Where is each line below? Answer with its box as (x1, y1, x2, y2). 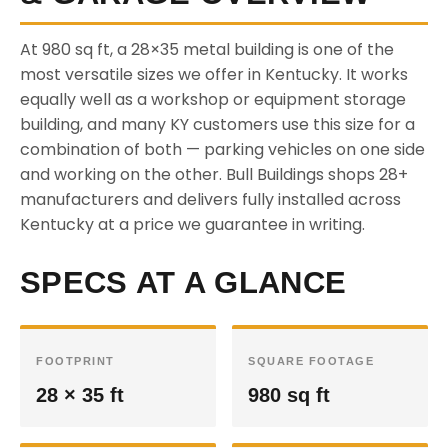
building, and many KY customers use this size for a (20, 113, 415, 136)
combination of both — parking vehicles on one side (20, 138, 425, 161)
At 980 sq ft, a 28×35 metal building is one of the (20, 38, 394, 61)
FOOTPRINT (36, 355, 115, 367)
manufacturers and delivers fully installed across (20, 188, 401, 211)
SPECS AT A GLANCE (20, 265, 347, 300)
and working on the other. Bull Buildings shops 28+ (20, 163, 408, 186)
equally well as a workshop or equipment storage (20, 88, 406, 111)
